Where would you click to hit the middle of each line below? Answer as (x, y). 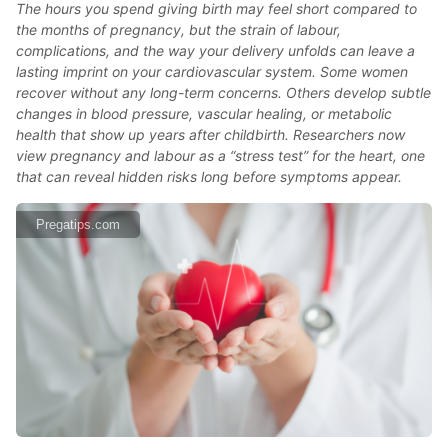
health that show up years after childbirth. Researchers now (210, 134)
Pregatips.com (78, 224)
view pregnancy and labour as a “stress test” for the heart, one (220, 155)
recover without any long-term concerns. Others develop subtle (223, 92)
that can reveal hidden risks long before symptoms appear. (209, 176)
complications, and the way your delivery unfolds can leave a (215, 50)
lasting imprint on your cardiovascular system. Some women (212, 71)
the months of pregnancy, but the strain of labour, (178, 29)
